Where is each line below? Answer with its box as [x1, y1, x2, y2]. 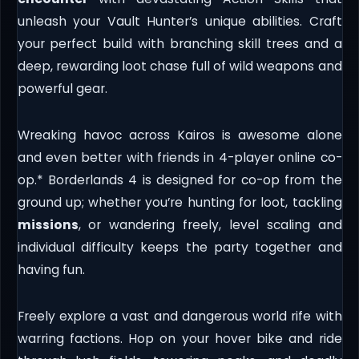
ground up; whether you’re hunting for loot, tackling [17, 194, 342, 212]
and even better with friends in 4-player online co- [17, 149, 342, 167]
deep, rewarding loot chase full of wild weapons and [17, 58, 342, 75]
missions [17, 216, 79, 234]
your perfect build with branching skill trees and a [17, 35, 342, 53]
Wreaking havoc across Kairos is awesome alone [17, 127, 342, 144]
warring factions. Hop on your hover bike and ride [17, 330, 342, 348]
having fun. [17, 261, 85, 279]
